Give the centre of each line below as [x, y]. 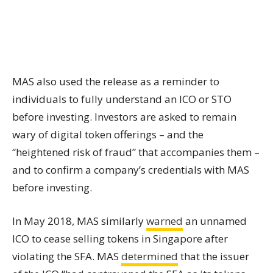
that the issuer [214, 256]
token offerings [121, 134]
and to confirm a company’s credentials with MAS [131, 170]
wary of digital [48, 134]
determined [150, 256]
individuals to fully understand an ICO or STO [122, 99]
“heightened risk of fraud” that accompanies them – [136, 152]
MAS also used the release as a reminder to [116, 81]
